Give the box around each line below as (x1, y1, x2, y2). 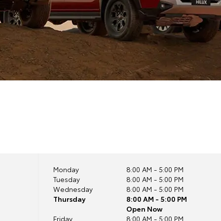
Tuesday (53, 174, 80, 184)
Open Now (126, 204, 163, 214)
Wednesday (53, 184, 93, 194)
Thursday (53, 194, 85, 204)
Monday (53, 164, 79, 174)
